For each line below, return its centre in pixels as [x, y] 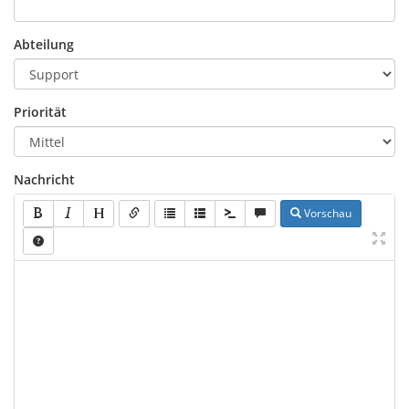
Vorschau [326, 213]
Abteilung [44, 44]
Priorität [40, 112]
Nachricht [44, 179]
